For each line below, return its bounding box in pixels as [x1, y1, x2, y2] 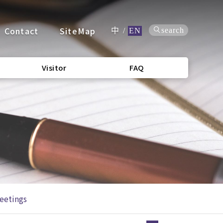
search [161, 26, 184, 35]
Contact [4, 25, 39, 37]
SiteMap [60, 25, 96, 37]
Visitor [41, 62, 67, 73]
